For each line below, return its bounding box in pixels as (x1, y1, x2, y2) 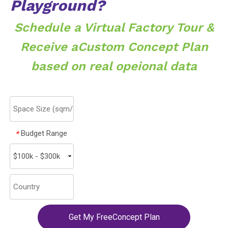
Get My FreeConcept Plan (68, 212, 160, 222)
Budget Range (21, 129, 67, 138)
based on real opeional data (31, 59, 197, 74)
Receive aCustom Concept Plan (20, 40, 208, 54)
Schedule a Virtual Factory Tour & (14, 20, 214, 35)
